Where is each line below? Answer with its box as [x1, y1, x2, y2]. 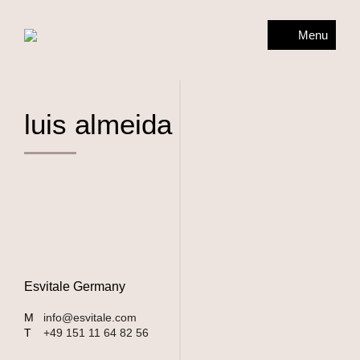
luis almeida [24, 108, 172, 140]
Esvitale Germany [24, 280, 125, 293]
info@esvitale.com [43, 311, 137, 324]
